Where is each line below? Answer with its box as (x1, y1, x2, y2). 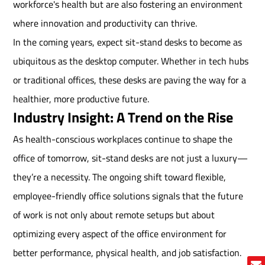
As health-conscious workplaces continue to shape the (13, 132, 233, 147)
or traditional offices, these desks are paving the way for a (13, 73, 247, 88)
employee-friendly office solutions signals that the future (13, 189, 244, 203)
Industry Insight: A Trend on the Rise (13, 106, 234, 128)
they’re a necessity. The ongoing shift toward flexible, (13, 170, 227, 185)
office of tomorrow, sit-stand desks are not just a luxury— (13, 151, 248, 166)
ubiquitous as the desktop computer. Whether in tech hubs (13, 54, 249, 69)
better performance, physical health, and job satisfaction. (13, 245, 242, 260)
